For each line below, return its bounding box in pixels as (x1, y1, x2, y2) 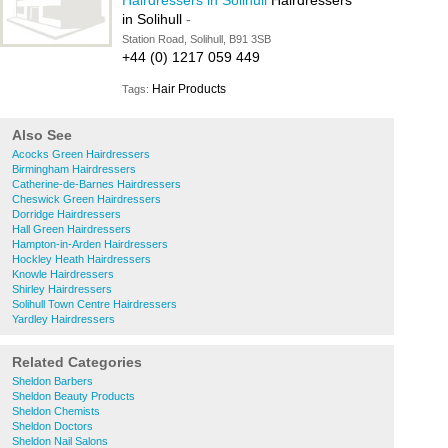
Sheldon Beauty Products (12, 390, 135, 402)
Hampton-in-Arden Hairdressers (12, 238, 168, 250)
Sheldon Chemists (12, 405, 100, 417)
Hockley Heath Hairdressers (12, 253, 151, 265)
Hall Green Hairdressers (12, 223, 131, 235)
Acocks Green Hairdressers (12, 148, 150, 160)
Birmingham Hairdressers (12, 163, 136, 175)
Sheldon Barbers (12, 375, 93, 387)
